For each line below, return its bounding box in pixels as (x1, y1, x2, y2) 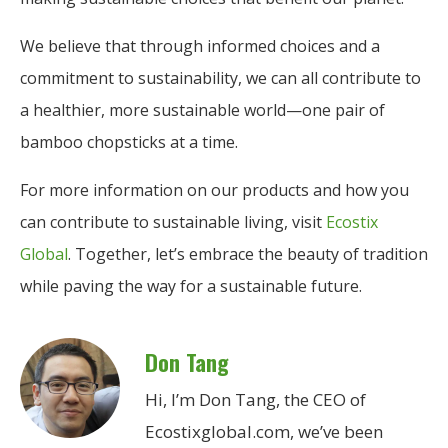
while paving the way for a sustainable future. (20, 274, 362, 297)
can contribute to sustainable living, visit (20, 210, 326, 233)
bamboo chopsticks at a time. (20, 130, 238, 153)
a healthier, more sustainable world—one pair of (20, 98, 385, 121)
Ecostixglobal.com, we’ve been (145, 419, 383, 443)
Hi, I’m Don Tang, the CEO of (145, 387, 366, 411)
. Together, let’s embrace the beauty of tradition (68, 242, 428, 265)
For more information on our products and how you (20, 178, 409, 201)
